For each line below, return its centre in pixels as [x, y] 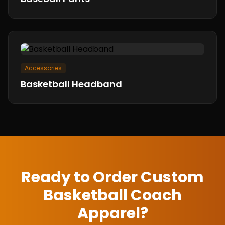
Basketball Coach [113, 195]
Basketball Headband [71, 84]
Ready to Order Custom [113, 177]
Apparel [108, 213]
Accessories [43, 68]
